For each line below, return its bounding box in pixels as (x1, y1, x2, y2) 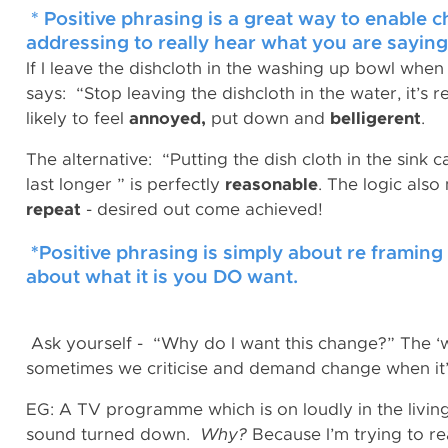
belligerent (330, 110, 421, 127)
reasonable (225, 176, 318, 193)
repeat (26, 201, 81, 218)
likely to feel (26, 110, 129, 127)
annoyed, (129, 110, 206, 127)
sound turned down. (26, 426, 200, 443)
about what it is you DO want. (26, 268, 308, 287)
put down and (206, 110, 330, 127)
